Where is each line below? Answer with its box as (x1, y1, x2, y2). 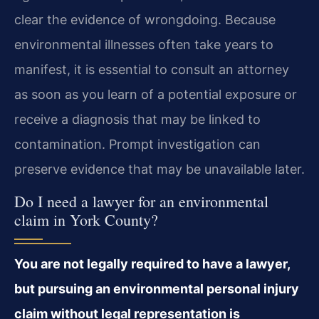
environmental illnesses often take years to (14, 37, 273, 53)
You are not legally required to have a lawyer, (14, 256, 290, 271)
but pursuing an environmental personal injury (14, 281, 299, 296)
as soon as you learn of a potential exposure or (14, 87, 297, 103)
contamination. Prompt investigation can (14, 137, 261, 152)
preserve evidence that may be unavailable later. (14, 162, 305, 177)
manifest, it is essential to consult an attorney (14, 62, 289, 78)
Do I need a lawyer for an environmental (14, 190, 268, 211)
